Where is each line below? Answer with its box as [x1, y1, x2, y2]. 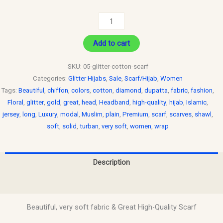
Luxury [38, 111, 57, 118]
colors [71, 87, 90, 94]
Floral [7, 99, 23, 106]
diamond [115, 87, 141, 94]
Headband [99, 99, 129, 106]
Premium [122, 111, 148, 118]
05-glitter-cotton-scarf [83, 63, 148, 70]
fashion [191, 87, 213, 94]
